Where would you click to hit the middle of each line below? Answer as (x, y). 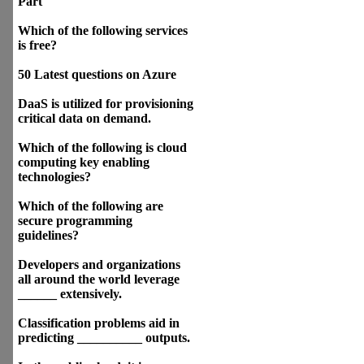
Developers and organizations (99, 264)
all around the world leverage (99, 279)
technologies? (54, 177)
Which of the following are (91, 206)
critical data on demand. (84, 118)
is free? (37, 45)
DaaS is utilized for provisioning (106, 104)
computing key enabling (84, 162)
